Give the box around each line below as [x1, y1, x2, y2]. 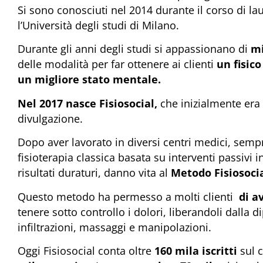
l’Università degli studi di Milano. [18, 18, 182, 32]
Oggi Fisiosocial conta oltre [18, 243, 154, 258]
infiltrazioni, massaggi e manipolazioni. [18, 220, 211, 234]
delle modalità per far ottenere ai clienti [18, 57, 217, 72]
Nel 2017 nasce [18, 96, 96, 110]
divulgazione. [18, 111, 86, 126]
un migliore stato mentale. [18, 72, 164, 87]
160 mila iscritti [154, 243, 237, 258]
